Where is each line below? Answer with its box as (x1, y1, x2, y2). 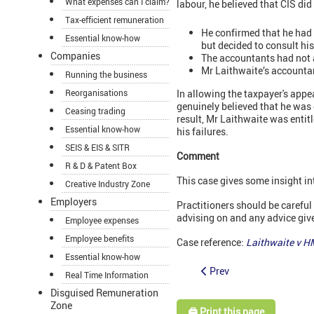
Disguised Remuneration (50, 286, 158, 300)
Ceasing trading (65, 105, 125, 117)
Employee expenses (65, 214, 139, 226)
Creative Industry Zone (65, 178, 150, 190)
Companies (50, 49, 100, 63)
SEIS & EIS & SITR (65, 142, 130, 153)
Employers (50, 195, 97, 209)
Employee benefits (65, 233, 134, 245)
